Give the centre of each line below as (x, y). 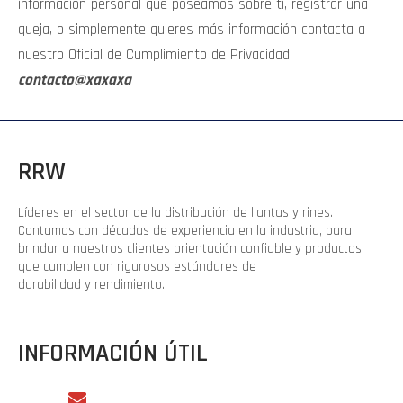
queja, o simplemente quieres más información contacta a (192, 30)
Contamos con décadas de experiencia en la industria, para (187, 231)
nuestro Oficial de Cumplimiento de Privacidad (154, 55)
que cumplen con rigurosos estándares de (137, 267)
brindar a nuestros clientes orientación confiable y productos (190, 249)
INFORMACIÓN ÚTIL (113, 354)
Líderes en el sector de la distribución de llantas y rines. (175, 213)
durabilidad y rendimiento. (91, 285)
